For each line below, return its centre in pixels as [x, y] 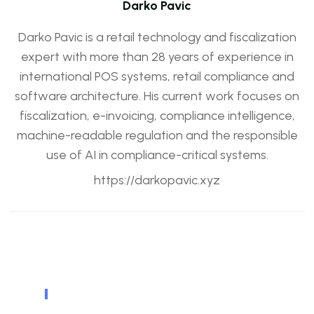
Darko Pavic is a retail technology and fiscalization [157, 37]
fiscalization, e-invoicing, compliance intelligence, [157, 116]
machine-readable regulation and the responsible [157, 135]
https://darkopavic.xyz [157, 180]
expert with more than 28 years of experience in [157, 57]
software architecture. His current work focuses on [157, 96]
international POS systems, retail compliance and [157, 76]
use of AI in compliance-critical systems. [157, 155]
